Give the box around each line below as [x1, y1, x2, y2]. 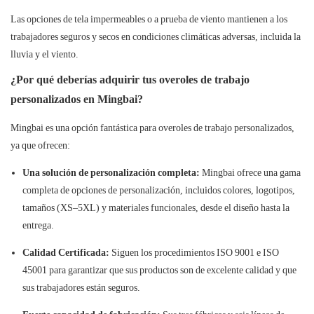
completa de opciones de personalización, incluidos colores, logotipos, [22, 184, 295, 196]
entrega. [22, 219, 54, 231]
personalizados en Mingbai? [11, 93, 143, 107]
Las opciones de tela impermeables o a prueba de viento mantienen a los [11, 13, 287, 25]
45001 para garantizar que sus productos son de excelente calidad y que [22, 264, 296, 276]
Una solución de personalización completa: [22, 167, 200, 179]
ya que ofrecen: [11, 139, 70, 151]
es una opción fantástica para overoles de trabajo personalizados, [43, 122, 294, 134]
